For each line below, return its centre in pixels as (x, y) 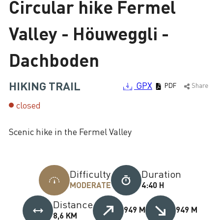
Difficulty (90, 174)
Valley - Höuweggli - (89, 33)
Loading (25, 19)
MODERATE (90, 184)
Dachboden (54, 59)
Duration (161, 174)
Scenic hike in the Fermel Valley (70, 131)
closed (28, 105)
